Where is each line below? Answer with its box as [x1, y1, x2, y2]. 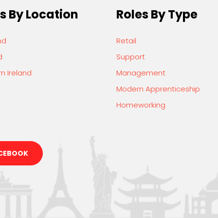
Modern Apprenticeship [116, 83, 200, 94]
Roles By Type [116, 6, 198, 22]
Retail [116, 35, 136, 46]
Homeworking [116, 99, 165, 110]
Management [116, 67, 165, 78]
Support [116, 51, 145, 62]
